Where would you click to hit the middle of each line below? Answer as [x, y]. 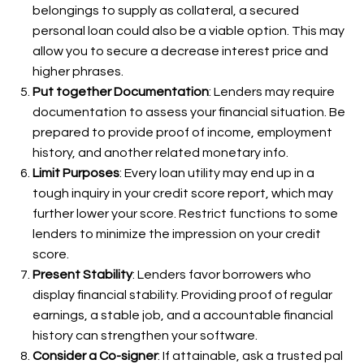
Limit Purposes [76, 173]
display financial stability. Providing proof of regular [182, 295]
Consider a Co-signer [95, 356]
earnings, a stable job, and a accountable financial [183, 315]
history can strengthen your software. [145, 336]
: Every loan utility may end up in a [217, 173]
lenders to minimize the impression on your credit [177, 234]
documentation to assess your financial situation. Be [189, 112]
